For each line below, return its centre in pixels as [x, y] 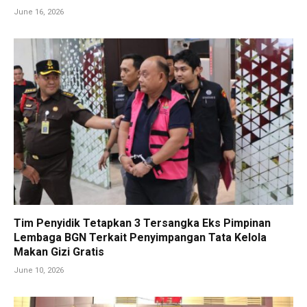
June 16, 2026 [39, 12]
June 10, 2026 [39, 271]
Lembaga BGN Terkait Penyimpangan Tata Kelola [140, 238]
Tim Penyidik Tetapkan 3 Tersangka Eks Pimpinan [142, 223]
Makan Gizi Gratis [59, 252]
